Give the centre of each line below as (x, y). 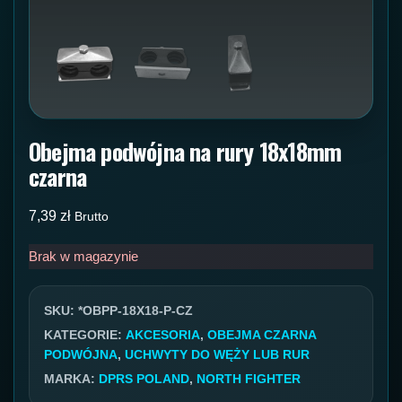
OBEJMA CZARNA (262, 334)
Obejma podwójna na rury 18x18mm (185, 151)
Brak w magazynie (83, 256)
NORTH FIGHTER (249, 378)
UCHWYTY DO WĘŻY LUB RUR (217, 354)
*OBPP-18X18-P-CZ (135, 310)
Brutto (92, 216)
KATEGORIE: (85, 334)
